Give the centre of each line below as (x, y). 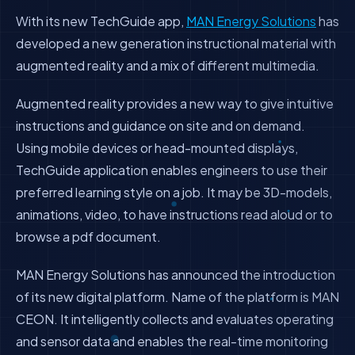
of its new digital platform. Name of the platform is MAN (177, 297)
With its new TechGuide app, (101, 21)
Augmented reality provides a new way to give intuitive (175, 103)
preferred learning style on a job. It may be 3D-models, (174, 192)
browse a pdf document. (88, 237)
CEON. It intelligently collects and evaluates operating (175, 319)
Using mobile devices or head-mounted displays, (157, 148)
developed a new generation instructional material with (176, 43)
